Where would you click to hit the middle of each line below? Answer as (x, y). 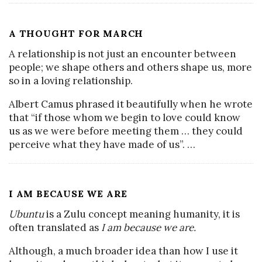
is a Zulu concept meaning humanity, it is (142, 214)
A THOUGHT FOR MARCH (76, 34)
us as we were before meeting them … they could (126, 131)
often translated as (55, 228)
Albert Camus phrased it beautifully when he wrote (131, 104)
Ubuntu (26, 214)
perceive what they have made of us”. (97, 145)
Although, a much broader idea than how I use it (123, 251)
